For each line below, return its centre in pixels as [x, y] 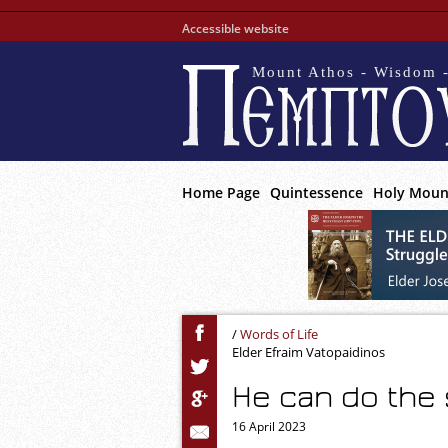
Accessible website [235, 28]
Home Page [221, 192]
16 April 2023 [269, 426]
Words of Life [279, 334]
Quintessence [316, 192]
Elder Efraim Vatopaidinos [308, 352]
